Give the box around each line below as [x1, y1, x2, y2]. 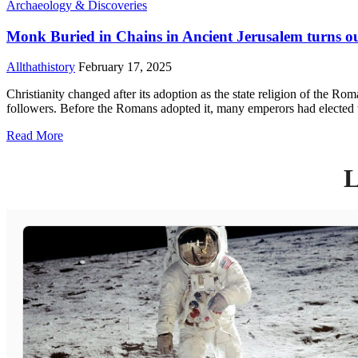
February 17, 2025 [75, 60, 172, 74]
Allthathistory [6, 60, 75, 74]
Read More [6, 129, 63, 143]
